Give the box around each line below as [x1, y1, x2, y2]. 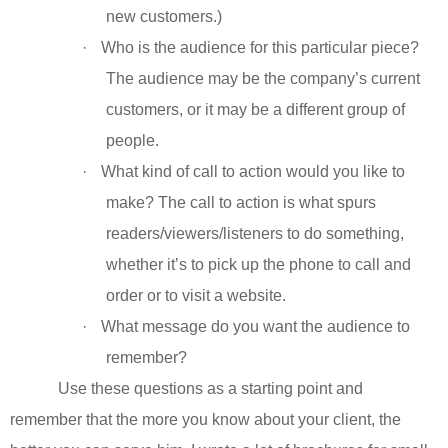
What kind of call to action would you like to [101, 163, 405, 181]
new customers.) [106, 8, 222, 26]
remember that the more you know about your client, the [10, 411, 401, 429]
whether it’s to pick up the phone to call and [106, 256, 411, 274]
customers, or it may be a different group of [106, 101, 405, 119]
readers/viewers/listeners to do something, [106, 225, 404, 243]
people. [106, 132, 159, 150]
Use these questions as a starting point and [58, 380, 363, 398]
